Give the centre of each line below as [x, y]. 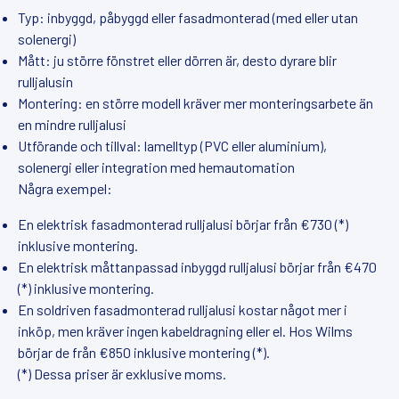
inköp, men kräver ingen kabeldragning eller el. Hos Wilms [185, 330]
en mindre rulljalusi [72, 124]
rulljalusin [45, 81]
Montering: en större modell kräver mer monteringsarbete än [195, 102]
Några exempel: [65, 188]
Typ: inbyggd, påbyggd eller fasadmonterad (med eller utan [188, 17]
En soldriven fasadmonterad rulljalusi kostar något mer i [183, 309]
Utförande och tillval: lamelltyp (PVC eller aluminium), [172, 145]
